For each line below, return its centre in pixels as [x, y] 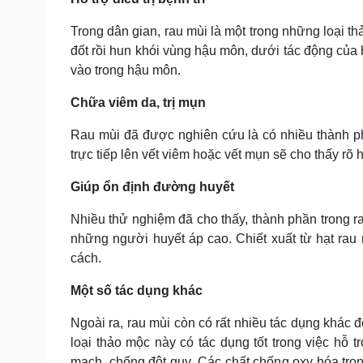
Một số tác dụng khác [137, 290]
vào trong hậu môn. [126, 70]
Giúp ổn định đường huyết [152, 186]
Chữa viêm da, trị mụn [138, 102]
